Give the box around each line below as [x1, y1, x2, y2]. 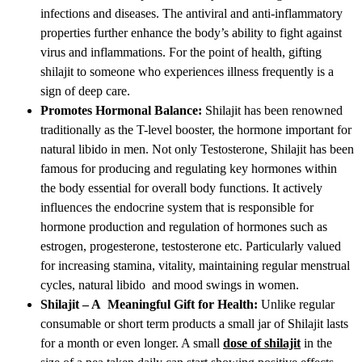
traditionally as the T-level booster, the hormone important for [40, 122, 351, 137]
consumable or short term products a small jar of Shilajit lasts [40, 316, 348, 330]
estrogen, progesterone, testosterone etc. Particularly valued [40, 238, 341, 253]
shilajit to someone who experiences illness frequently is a [40, 64, 334, 78]
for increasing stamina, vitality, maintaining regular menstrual [40, 258, 350, 272]
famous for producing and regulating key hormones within [40, 161, 337, 175]
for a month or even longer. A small [40, 335, 223, 350]
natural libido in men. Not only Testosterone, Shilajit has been [40, 141, 354, 156]
